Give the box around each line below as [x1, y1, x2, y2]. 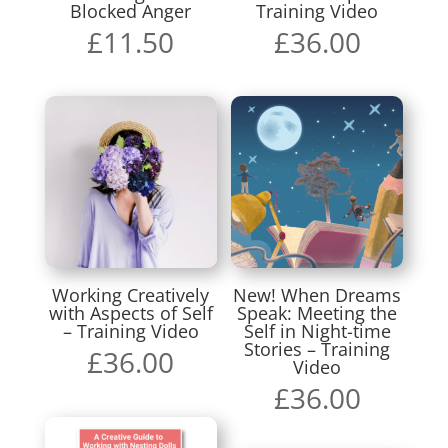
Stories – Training [244, 337, 391, 362]
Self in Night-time [243, 319, 391, 344]
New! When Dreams [233, 283, 402, 308]
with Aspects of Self [48, 301, 213, 326]
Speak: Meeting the [237, 301, 398, 326]
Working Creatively [52, 283, 210, 308]
